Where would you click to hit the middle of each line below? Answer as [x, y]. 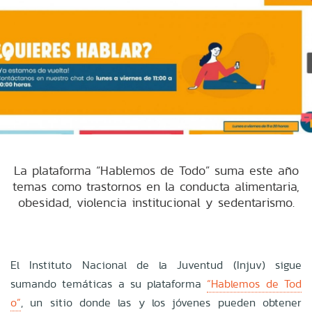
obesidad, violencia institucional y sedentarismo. [156, 202]
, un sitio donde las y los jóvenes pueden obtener [161, 302]
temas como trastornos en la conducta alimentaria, [156, 186]
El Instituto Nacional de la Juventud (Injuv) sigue [156, 265]
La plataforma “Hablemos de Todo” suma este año [156, 170]
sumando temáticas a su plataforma [109, 283]
